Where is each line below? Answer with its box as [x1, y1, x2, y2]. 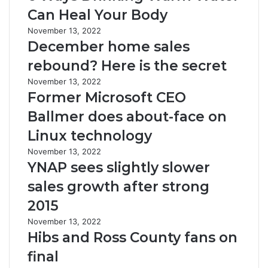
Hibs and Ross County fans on [28, 229, 237, 246]
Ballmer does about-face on [28, 108, 227, 125]
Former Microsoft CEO [28, 89, 186, 106]
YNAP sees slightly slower [28, 159, 210, 176]
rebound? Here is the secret [28, 57, 227, 74]
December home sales [28, 38, 190, 55]
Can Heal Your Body [28, 7, 167, 23]
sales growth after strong [28, 178, 209, 195]
